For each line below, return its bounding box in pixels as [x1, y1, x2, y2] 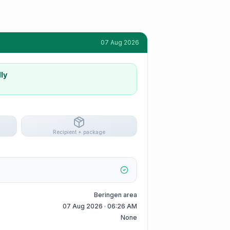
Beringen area [94, 191, 137, 199]
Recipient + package [53, 129, 105, 135]
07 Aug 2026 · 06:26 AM [63, 202, 137, 210]
